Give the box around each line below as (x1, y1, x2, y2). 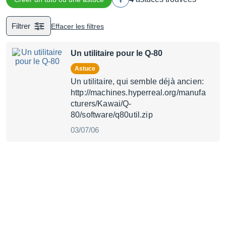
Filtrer (12, 22, 30, 30)
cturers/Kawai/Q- (71, 99, 132, 108)
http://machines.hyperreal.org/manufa (71, 88, 206, 97)
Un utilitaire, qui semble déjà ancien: (71, 77, 204, 86)
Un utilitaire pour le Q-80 (71, 49, 162, 58)
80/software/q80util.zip (71, 110, 153, 119)
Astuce (79, 65, 95, 72)
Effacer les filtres (51, 22, 104, 30)
